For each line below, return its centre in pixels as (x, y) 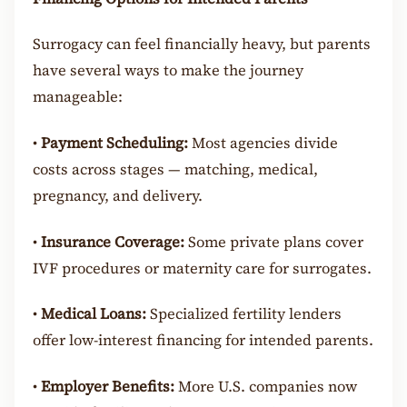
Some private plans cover (274, 242)
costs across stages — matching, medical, (175, 169)
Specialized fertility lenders (244, 314)
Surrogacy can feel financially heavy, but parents (202, 45)
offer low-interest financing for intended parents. (203, 341)
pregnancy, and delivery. (118, 196)
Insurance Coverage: (113, 242)
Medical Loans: (94, 314)
